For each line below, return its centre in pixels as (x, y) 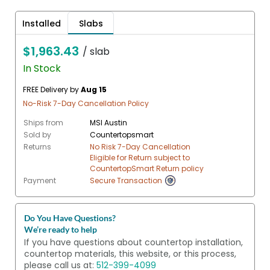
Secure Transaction (126, 181)
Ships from (43, 123)
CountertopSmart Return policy (147, 169)
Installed (42, 24)
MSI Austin (108, 123)
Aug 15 (94, 90)
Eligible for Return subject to (140, 158)
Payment (40, 181)
